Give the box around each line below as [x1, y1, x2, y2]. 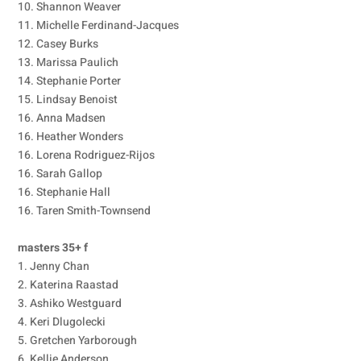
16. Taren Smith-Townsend [18, 202, 151, 219]
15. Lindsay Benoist [18, 91, 118, 108]
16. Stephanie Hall [18, 184, 111, 201]
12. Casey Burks [18, 35, 99, 52]
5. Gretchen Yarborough [18, 332, 138, 349]
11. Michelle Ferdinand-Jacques [18, 17, 180, 34]
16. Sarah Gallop [18, 165, 103, 182]
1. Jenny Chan [18, 258, 90, 275]
